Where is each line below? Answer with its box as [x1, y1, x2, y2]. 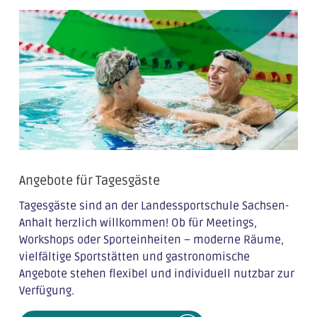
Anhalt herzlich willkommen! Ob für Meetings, [18, 215, 257, 230]
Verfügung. [18, 283, 74, 298]
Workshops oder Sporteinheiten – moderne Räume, [18, 232, 284, 247]
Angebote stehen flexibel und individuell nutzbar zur [18, 266, 294, 281]
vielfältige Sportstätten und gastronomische [18, 249, 250, 264]
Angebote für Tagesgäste [18, 172, 160, 188]
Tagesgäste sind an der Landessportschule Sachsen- [18, 198, 289, 213]
